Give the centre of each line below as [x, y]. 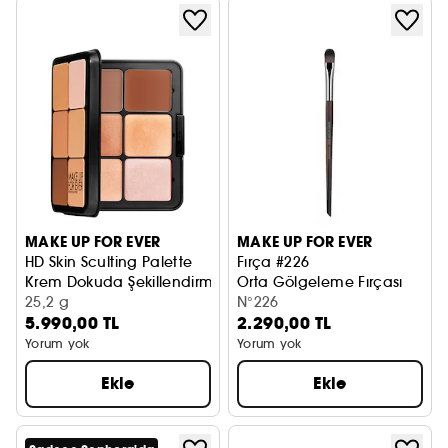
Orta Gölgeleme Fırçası [320, 282]
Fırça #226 [273, 262]
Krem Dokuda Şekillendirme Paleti [146, 282]
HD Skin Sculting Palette [109, 262]
